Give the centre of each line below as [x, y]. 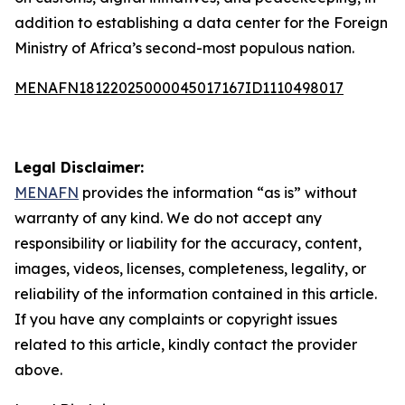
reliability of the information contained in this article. [196, 294]
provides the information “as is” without [218, 193]
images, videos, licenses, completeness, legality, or [190, 268]
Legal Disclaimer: [79, 167]
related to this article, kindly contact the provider [186, 344]
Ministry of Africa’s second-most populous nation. [184, 48]
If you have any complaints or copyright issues [176, 319]
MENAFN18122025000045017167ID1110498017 [179, 88]
